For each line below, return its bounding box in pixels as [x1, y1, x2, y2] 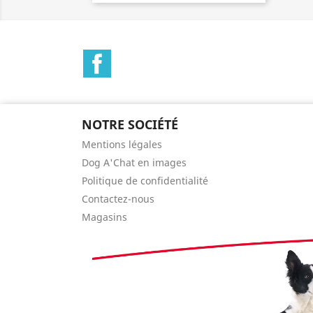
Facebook [111, 48, 162, 64]
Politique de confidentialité [82, 173, 208, 187]
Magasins [82, 210, 127, 224]
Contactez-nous [82, 191, 154, 205]
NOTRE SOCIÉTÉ [82, 115, 178, 133]
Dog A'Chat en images [82, 155, 187, 169]
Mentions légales [82, 137, 162, 151]
